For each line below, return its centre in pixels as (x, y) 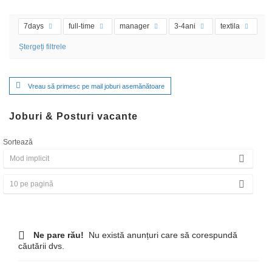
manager (135, 26)
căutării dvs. (41, 246)
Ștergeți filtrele (42, 47)
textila (231, 26)
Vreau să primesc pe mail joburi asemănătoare (96, 87)
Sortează (18, 142)
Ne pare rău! (57, 235)
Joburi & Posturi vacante (73, 117)
